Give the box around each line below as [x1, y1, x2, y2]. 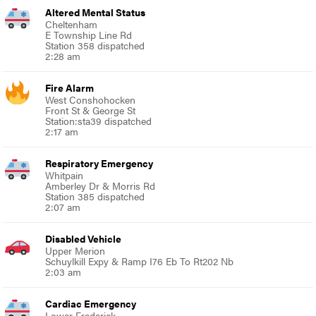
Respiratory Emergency [45, 155, 154, 170]
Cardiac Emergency [45, 296, 137, 310]
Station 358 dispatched [45, 37, 145, 52]
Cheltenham [45, 16, 98, 31]
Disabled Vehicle [45, 231, 122, 245]
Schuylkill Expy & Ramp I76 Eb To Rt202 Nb [45, 253, 234, 268]
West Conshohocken [45, 92, 136, 107]
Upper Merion [45, 243, 106, 257]
